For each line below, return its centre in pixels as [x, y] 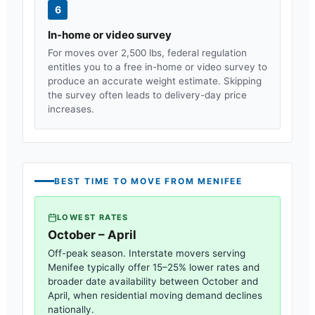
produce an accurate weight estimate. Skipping [155, 81]
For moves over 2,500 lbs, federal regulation [147, 52]
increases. [71, 109]
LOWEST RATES [93, 217]
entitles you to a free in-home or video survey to [157, 66]
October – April [92, 235]
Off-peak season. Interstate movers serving [147, 253]
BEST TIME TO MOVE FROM [126, 181]
